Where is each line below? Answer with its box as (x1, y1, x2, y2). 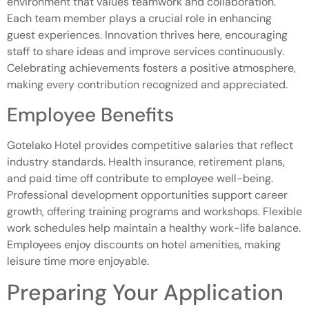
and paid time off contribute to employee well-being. (7, 170, 273, 186)
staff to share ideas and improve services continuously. (7, 44, 284, 59)
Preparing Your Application (7, 278, 283, 308)
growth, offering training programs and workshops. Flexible (7, 203, 302, 219)
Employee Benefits (7, 101, 174, 128)
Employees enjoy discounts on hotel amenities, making (7, 237, 281, 252)
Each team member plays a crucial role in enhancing (7, 11, 272, 26)
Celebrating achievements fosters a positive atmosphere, (7, 61, 296, 76)
